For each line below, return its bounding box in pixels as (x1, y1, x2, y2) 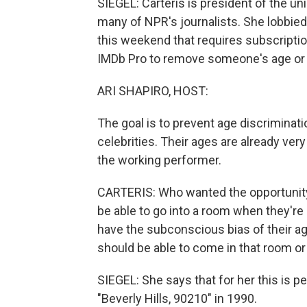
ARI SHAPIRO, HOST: (97, 84, 208, 98)
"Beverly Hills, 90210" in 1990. (97, 291, 257, 306)
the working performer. (97, 153, 221, 167)
